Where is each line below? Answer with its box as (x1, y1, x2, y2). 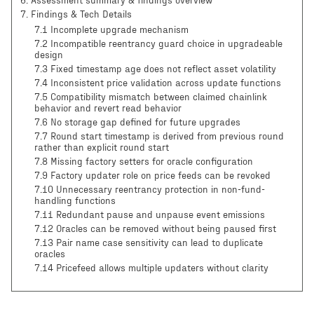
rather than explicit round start (34, 143, 169, 153)
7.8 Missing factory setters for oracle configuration (34, 157, 253, 167)
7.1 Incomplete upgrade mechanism (34, 25, 189, 35)
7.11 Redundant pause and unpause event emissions (34, 210, 265, 220)
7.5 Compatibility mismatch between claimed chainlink (34, 93, 267, 102)
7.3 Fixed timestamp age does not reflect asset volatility (34, 64, 276, 74)
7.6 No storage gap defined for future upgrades (34, 118, 240, 128)
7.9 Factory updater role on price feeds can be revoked (34, 171, 271, 181)
